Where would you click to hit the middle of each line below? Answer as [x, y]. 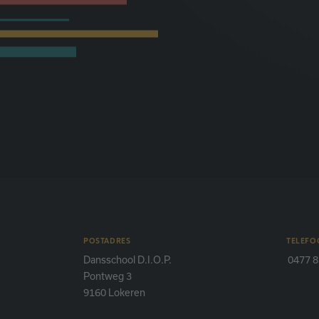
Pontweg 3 [108, 276]
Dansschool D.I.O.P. [127, 260]
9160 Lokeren [114, 292]
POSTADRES [107, 240]
